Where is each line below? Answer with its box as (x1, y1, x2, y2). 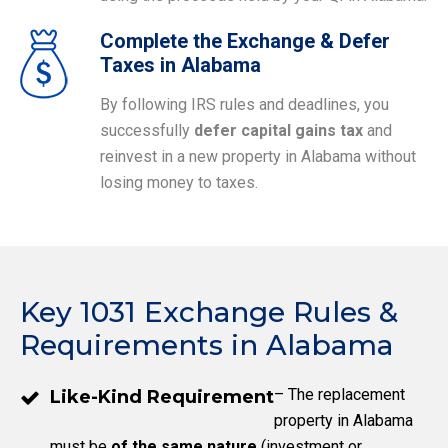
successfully (100, 120, 194, 140)
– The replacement (274, 384, 405, 404)
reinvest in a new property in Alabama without (100, 146, 416, 166)
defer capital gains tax (194, 120, 363, 140)
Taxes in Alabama (100, 52, 261, 77)
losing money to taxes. (100, 172, 258, 192)
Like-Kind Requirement (50, 385, 274, 408)
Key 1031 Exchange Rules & (20, 294, 398, 329)
